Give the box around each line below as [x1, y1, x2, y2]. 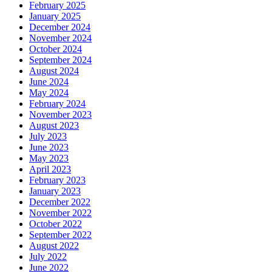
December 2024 [29, 21, 90, 32]
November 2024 [29, 32, 92, 43]
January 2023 [29, 185, 81, 196]
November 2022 [29, 207, 92, 218]
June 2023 [29, 141, 69, 152]
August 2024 [29, 65, 79, 76]
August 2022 [29, 240, 79, 251]
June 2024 [29, 76, 69, 87]
